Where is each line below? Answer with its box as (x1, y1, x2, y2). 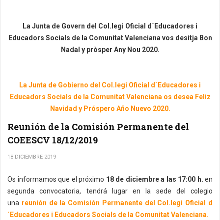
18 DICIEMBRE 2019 (7, 154, 56, 161)
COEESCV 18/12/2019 (7, 134, 98, 146)
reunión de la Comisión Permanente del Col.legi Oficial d (21, 199, 213, 207)
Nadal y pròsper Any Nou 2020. (60, 46, 160, 54)
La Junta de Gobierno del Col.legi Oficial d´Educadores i (19, 81, 201, 89)
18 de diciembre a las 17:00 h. (106, 175, 205, 184)
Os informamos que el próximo (7, 175, 106, 184)
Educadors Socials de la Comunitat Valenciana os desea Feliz (9, 93, 211, 101)
